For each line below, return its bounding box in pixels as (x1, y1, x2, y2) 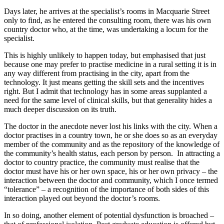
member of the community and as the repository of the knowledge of (4, 139, 219, 148)
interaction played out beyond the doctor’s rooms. (4, 193, 160, 202)
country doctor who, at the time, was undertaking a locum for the (4, 24, 208, 33)
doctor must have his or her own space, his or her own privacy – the (4, 166, 217, 175)
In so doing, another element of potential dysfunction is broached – (4, 210, 214, 219)
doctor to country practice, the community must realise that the (4, 157, 199, 166)
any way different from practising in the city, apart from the (4, 68, 189, 77)
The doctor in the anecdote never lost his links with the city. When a (4, 121, 217, 130)
